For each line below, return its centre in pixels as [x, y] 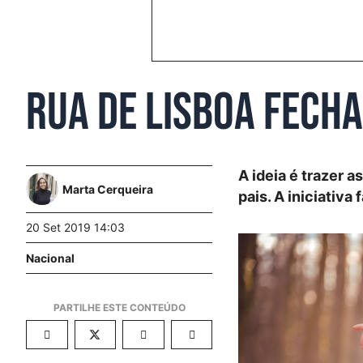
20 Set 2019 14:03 [75, 227]
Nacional [50, 258]
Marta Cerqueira [108, 189]
